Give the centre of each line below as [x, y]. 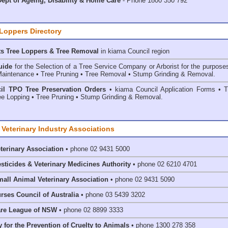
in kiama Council [124, 51]
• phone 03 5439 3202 [112, 195]
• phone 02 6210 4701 [164, 164]
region [160, 51]
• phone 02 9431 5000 [97, 149]
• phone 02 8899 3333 [91, 210]
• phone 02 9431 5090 [141, 179]
